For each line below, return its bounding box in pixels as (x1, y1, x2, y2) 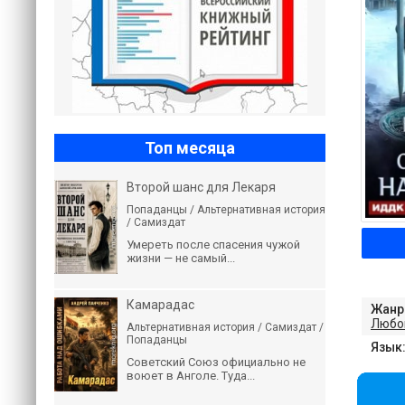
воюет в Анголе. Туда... (127, 369, 255, 382)
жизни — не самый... (127, 251, 235, 265)
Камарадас (127, 297, 194, 312)
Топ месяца (145, 138, 235, 157)
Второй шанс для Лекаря (127, 180, 276, 194)
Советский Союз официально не (127, 355, 306, 369)
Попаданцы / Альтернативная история (127, 203, 325, 216)
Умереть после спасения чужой (127, 238, 300, 251)
